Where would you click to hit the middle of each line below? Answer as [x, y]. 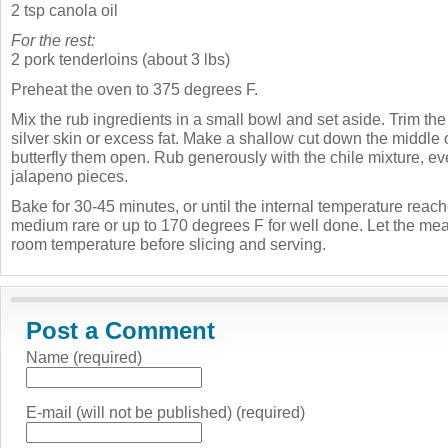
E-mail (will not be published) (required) [165, 411]
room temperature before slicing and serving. [168, 243]
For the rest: [53, 39]
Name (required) [84, 356]
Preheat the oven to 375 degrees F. [134, 88]
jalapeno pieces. [69, 175]
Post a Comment [120, 330]
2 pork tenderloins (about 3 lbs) [120, 58]
